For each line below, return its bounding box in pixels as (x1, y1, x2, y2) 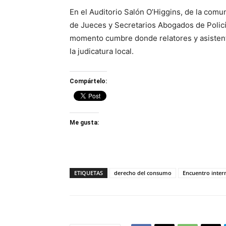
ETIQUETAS (74, 169, 103, 177)
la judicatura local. (70, 46, 134, 56)
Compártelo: (70, 78, 107, 85)
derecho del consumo (114, 169, 172, 177)
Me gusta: (70, 119, 99, 126)
